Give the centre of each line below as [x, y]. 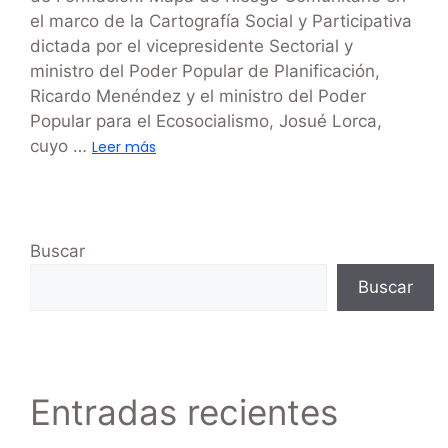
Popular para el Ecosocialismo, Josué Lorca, [206, 121]
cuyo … [61, 146]
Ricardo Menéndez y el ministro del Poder [198, 96]
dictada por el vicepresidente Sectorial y [191, 46]
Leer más [124, 147]
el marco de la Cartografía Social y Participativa [221, 21]
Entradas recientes [184, 412]
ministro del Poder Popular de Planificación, [205, 71]
